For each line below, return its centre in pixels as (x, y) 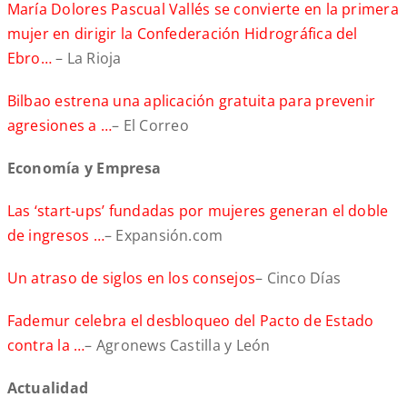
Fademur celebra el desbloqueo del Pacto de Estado (190, 321)
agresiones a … (60, 126)
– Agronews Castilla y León (178, 346)
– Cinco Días (298, 278)
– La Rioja (89, 59)
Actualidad (48, 388)
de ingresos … (55, 236)
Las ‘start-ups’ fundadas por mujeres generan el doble (198, 211)
